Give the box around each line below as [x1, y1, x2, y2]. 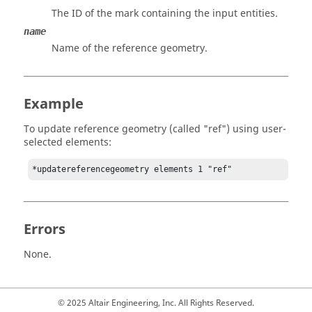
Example [24, 94, 84, 114]
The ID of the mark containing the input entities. [52, 6, 278, 21]
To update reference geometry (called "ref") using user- [24, 122, 286, 136]
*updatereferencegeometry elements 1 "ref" [32, 164, 237, 175]
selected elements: [24, 135, 111, 150]
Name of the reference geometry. [52, 41, 208, 56]
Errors [24, 219, 65, 240]
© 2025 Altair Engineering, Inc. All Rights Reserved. [58, 297, 254, 310]
